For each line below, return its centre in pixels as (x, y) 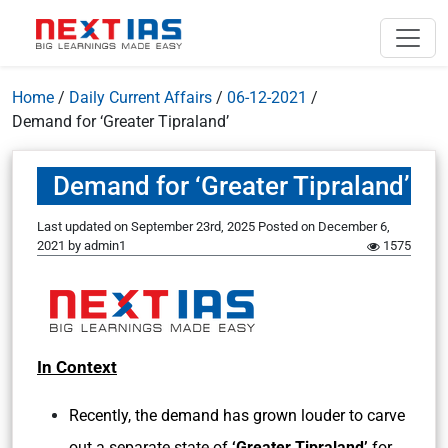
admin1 (105, 245)
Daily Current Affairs (140, 97)
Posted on (288, 226)
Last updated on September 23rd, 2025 (147, 226)
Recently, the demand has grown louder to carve (237, 415)
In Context (77, 367)
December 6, (354, 226)
